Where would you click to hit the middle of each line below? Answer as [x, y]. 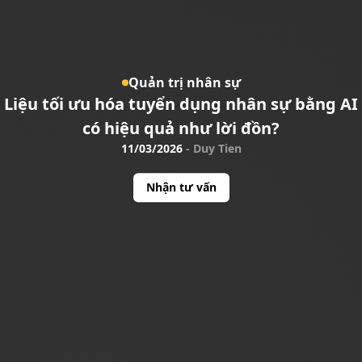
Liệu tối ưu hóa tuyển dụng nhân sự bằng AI [181, 103]
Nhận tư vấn [181, 187]
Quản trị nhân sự [184, 82]
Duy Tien [217, 148]
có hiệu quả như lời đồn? [181, 128]
